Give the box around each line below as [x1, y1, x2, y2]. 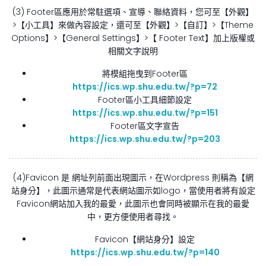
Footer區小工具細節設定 [98, 93, 192, 106]
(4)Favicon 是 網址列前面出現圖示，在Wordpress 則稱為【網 [12, 171, 254, 183]
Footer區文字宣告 [110, 119, 179, 132]
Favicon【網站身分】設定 [95, 233, 195, 245]
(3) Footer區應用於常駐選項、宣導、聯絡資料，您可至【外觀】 [12, 5, 254, 18]
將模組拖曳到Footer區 [102, 67, 188, 80]
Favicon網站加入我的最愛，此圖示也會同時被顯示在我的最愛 [17, 197, 249, 210]
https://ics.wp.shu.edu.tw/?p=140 [70, 246, 220, 258]
